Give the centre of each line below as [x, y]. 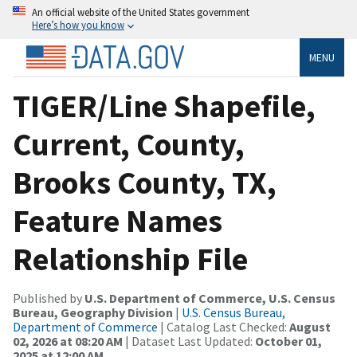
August [310, 326]
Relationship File [130, 259]
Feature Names [118, 220]
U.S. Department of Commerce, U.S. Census [210, 298]
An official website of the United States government [141, 12]
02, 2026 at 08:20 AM [68, 341]
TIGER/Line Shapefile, [164, 106]
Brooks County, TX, [145, 182]
